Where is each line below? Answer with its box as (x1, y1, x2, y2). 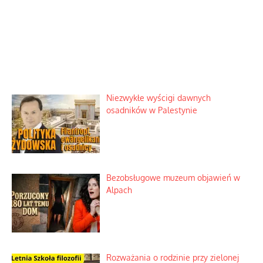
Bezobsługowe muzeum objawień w (106, 173, 240, 183)
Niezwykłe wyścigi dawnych (106, 93, 211, 103)
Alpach (106, 185, 132, 195)
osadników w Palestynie (106, 105, 197, 116)
